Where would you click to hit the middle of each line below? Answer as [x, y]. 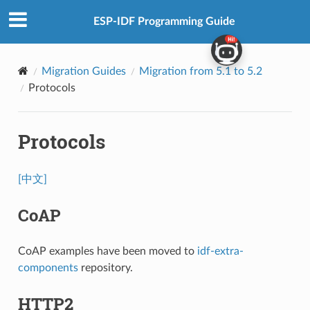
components [48, 267]
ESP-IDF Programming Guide [164, 22]
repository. [105, 267]
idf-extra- [220, 251]
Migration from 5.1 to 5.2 [200, 71]
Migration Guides [83, 71]
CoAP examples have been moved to [107, 251]
